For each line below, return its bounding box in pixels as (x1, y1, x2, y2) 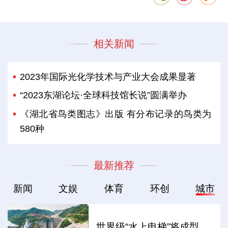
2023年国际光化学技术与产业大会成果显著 (20, 72, 196, 82)
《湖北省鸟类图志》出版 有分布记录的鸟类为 (20, 108, 212, 119)
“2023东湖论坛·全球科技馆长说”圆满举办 (20, 90, 187, 101)
